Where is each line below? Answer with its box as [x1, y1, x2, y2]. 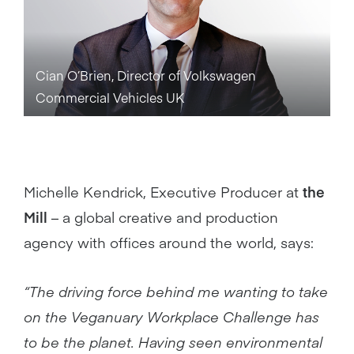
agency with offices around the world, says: [24, 232, 314, 252]
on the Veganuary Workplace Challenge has [24, 306, 319, 326]
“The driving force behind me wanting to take [24, 281, 328, 301]
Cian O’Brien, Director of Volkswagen [36, 66, 256, 84]
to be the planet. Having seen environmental [24, 331, 322, 352]
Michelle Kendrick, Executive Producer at [24, 181, 303, 201]
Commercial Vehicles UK [36, 88, 184, 106]
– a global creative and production [47, 206, 278, 227]
